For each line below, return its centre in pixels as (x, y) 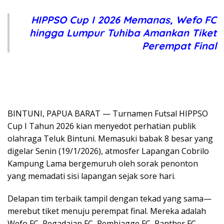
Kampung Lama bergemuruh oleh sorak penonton (103, 163)
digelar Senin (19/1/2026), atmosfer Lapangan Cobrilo (108, 151)
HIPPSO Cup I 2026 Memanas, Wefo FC (124, 19)
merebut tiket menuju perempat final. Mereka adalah (107, 211)
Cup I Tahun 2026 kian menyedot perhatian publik (102, 126)
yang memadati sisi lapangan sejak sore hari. (91, 176)
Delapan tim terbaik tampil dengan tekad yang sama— (109, 198)
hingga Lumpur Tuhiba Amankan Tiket (123, 32)
